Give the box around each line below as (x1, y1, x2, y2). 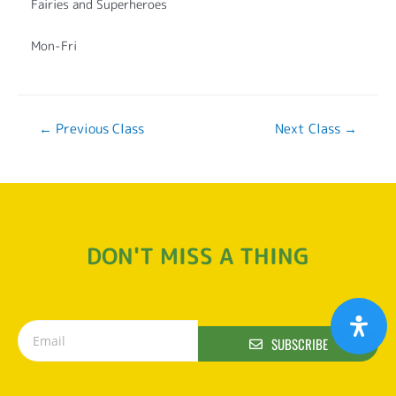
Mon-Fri (31, 37, 77, 55)
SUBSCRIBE (270, 333, 328, 354)
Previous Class (51, 119, 144, 139)
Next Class (275, 119, 345, 139)
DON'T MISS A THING (87, 240, 309, 272)
